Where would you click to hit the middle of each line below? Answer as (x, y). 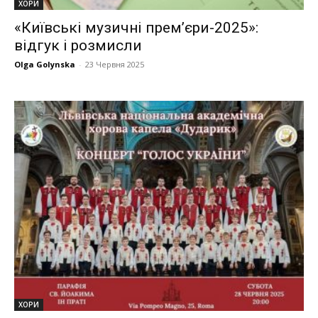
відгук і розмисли (78, 46)
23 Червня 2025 (115, 65)
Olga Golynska (45, 65)
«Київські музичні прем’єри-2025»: (136, 28)
